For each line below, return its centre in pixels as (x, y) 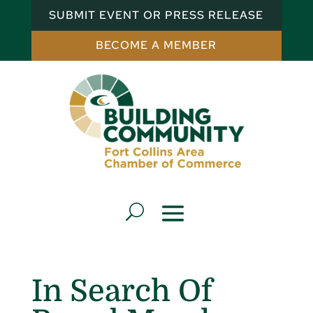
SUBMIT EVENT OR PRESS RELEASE (156, 15)
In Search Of (122, 291)
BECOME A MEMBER (156, 45)
